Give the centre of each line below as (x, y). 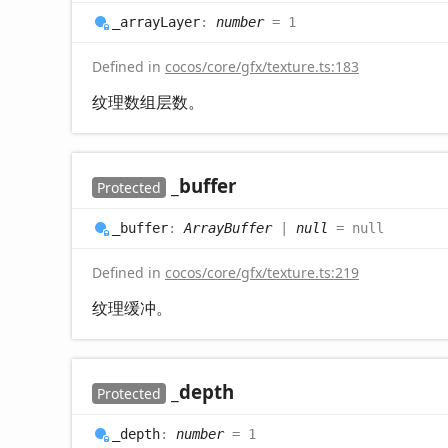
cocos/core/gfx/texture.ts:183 (262, 66)
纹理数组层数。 (148, 101)
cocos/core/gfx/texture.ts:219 (262, 272)
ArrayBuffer (228, 227)
